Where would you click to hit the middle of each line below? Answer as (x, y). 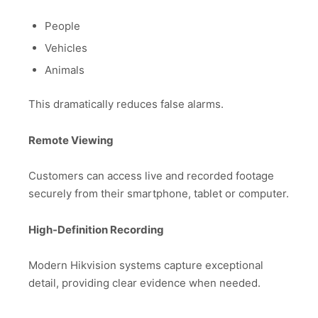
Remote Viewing (71, 140)
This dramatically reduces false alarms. (126, 104)
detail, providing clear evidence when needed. (144, 283)
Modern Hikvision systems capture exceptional (146, 265)
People (62, 26)
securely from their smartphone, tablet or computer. (159, 194)
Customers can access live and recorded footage (151, 176)
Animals (64, 70)
